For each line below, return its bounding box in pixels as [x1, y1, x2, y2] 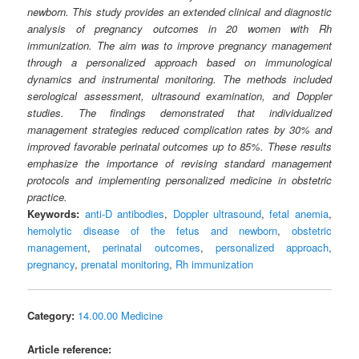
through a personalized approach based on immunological [27, 54, 332, 70]
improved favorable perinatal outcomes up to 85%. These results [27, 138, 332, 154]
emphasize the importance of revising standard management [27, 155, 332, 171]
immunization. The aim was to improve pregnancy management [27, 37, 332, 53]
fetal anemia [269, 205, 329, 221]
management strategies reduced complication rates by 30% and [27, 121, 332, 137]
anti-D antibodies [84, 205, 165, 221]
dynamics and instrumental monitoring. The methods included [27, 71, 332, 87]
